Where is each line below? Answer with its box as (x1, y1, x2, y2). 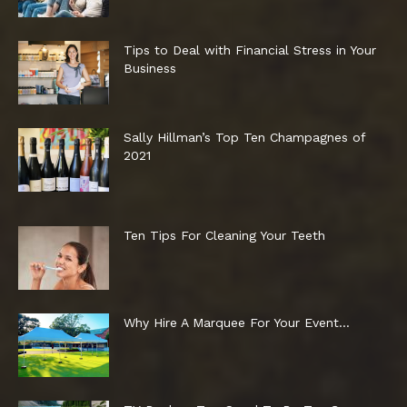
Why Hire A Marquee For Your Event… (124, 314, 350, 330)
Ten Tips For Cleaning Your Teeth (124, 227, 325, 243)
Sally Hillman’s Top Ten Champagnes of (124, 129, 365, 144)
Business (124, 60, 176, 75)
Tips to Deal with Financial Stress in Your (124, 42, 376, 57)
